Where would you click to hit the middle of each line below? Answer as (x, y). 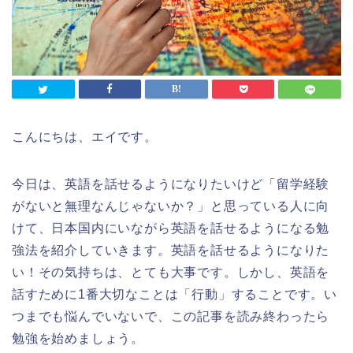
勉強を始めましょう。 (78, 338)
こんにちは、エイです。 (85, 136)
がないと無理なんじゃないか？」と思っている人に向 (171, 206)
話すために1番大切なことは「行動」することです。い (175, 294)
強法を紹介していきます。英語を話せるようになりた (171, 250)
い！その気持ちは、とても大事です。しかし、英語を (171, 272)
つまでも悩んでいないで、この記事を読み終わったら (171, 316)
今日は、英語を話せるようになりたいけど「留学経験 (171, 184)
